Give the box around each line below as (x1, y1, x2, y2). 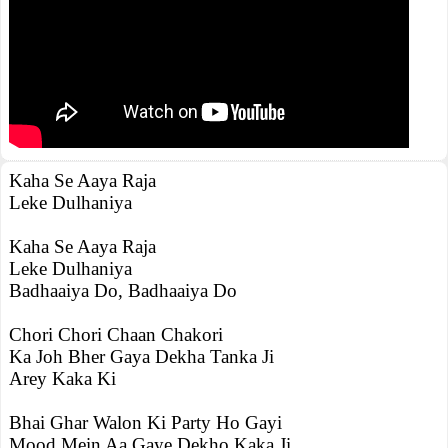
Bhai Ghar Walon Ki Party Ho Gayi (9, 412, 282, 433)
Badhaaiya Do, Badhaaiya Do (9, 280, 237, 301)
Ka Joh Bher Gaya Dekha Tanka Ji (9, 346, 274, 367)
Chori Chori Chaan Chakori (9, 324, 223, 345)
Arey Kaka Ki (9, 368, 116, 389)
